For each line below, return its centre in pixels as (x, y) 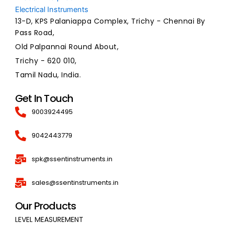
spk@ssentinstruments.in (72, 159)
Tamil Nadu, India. (48, 75)
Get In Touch (44, 98)
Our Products (46, 206)
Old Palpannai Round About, (67, 46)
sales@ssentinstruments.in (75, 183)
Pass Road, (35, 32)
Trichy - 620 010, (46, 61)
